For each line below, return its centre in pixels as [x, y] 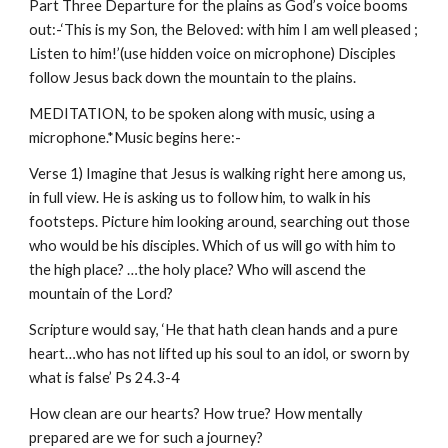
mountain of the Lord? [101, 293]
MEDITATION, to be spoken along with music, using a [202, 113]
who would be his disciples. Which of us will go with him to [213, 245]
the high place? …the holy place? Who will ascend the [198, 269]
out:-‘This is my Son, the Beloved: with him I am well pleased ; [224, 29]
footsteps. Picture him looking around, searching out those [220, 221]
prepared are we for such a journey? [146, 437]
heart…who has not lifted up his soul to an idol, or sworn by [220, 353]
